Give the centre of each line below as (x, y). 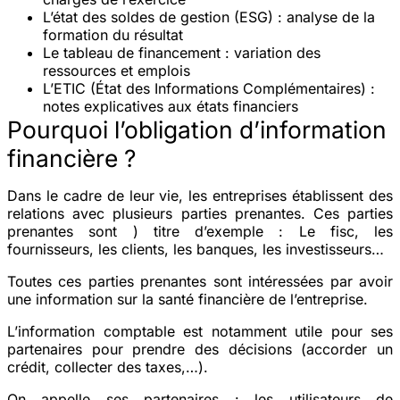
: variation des (271, 52)
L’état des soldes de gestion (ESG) (158, 17)
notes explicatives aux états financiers (171, 106)
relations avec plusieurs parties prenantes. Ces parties (200, 213)
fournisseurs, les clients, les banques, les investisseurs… (196, 249)
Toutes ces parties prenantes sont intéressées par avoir (200, 281)
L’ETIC (64, 88)
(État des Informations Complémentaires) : (230, 88)
